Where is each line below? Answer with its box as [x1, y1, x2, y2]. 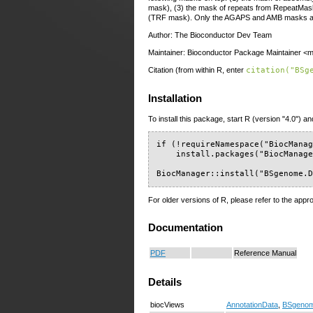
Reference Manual [234, 248, 296, 257]
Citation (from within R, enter [148, 66, 246, 75]
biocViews [150, 300, 184, 309]
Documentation [148, 222, 223, 234]
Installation [148, 93, 202, 105]
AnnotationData [226, 300, 278, 309]
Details [148, 277, 182, 289]
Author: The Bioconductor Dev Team [148, 31, 272, 39]
